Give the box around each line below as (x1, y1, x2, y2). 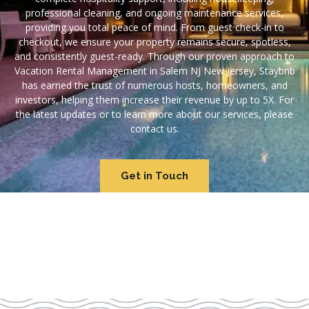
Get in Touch (121, 170, 188, 183)
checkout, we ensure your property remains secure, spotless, (18, 35, 291, 48)
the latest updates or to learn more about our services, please (16, 108, 293, 121)
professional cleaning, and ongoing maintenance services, (26, 6, 283, 19)
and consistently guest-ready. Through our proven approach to (14, 50, 295, 63)
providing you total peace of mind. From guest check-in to (25, 21, 284, 34)
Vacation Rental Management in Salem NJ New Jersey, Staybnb (14, 64, 295, 77)
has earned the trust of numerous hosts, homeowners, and (21, 79, 288, 92)
